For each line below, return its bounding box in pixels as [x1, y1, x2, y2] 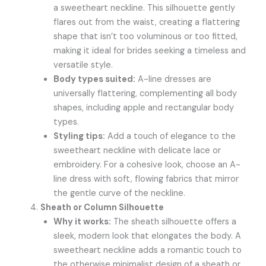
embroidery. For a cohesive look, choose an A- [53, 159, 241, 171]
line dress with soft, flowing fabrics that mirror [53, 173, 239, 185]
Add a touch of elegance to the [105, 131, 236, 142]
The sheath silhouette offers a [111, 216, 237, 228]
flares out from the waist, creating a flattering [53, 17, 240, 28]
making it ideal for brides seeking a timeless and [53, 45, 246, 57]
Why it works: [53, 216, 112, 228]
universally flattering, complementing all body [53, 88, 237, 100]
